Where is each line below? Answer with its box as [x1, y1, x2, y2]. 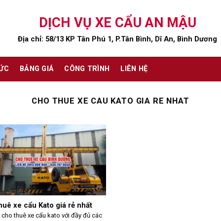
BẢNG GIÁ [20, 65, 54, 73]
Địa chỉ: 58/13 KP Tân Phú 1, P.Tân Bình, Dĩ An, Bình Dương [18, 34, 217, 43]
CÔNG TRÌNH [64, 65, 110, 73]
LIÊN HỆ [120, 65, 148, 73]
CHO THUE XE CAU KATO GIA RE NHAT [32, 96, 189, 106]
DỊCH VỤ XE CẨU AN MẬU [38, 14, 196, 31]
